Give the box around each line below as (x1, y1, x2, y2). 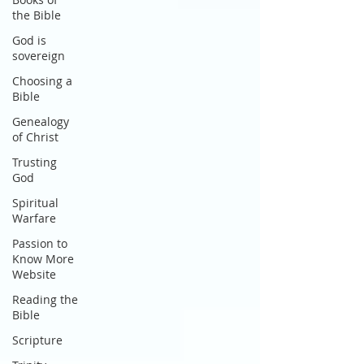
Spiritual (12, 195, 58, 210)
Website (12, 266, 56, 282)
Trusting (12, 154, 57, 170)
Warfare (12, 210, 56, 226)
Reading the (12, 292, 78, 307)
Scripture (12, 332, 63, 348)
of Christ (12, 129, 58, 145)
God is (12, 32, 46, 48)
